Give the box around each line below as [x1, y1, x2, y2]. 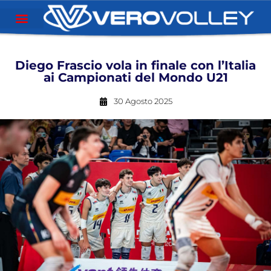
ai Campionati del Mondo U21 [43, 70, 228, 85]
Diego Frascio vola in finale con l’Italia [15, 58, 256, 73]
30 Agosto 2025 [113, 96, 172, 106]
